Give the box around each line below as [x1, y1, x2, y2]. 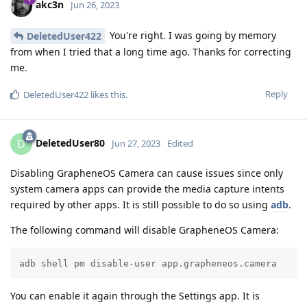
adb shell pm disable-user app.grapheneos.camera [19, 258, 277, 269]
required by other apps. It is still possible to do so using [10, 198, 271, 212]
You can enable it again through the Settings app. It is [10, 289, 260, 303]
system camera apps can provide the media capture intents [10, 182, 284, 196]
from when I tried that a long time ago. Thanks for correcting [10, 45, 291, 59]
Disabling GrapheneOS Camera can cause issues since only [10, 167, 283, 180]
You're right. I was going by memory [107, 28, 276, 42]
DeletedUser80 [36, 136, 105, 150]
